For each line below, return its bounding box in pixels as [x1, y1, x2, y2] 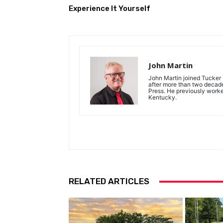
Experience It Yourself [69, 4, 150, 13]
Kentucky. [148, 94, 177, 102]
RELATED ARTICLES [69, 176, 149, 187]
